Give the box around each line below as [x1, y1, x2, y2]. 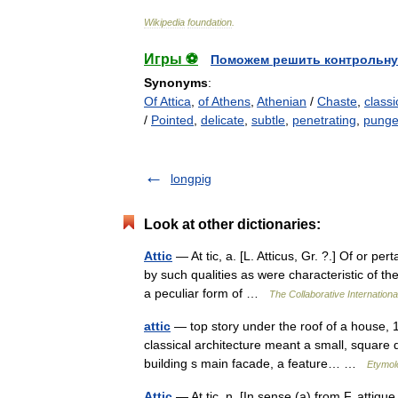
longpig [171, 171, 211, 186]
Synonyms [144, 76, 208, 90]
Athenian [257, 94, 306, 108]
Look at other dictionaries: [144, 217, 321, 232]
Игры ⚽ [144, 52, 198, 67]
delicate [201, 113, 244, 127]
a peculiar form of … [144, 286, 269, 300]
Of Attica [144, 94, 191, 108]
